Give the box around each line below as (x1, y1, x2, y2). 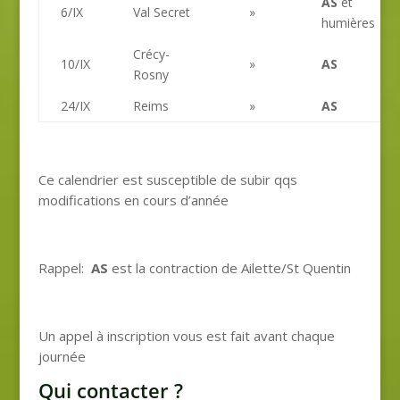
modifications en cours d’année (37, 190, 229, 209)
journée (37, 346, 86, 365)
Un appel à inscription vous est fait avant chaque (37, 326, 335, 345)
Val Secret (132, 3, 190, 21)
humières (321, 13, 375, 31)
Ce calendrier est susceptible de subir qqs (37, 170, 297, 188)
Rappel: (37, 258, 91, 277)
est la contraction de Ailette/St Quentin (107, 258, 351, 277)
